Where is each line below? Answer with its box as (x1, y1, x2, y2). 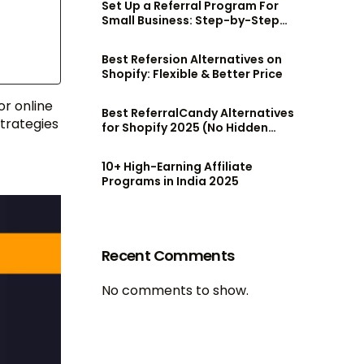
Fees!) (102, 134, 138, 151)
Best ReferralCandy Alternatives (102, 105, 294, 122)
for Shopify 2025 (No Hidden (102, 119, 268, 136)
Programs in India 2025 (102, 173, 239, 190)
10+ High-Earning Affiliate (102, 158, 253, 175)
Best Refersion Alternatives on (102, 51, 282, 68)
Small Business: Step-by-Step (102, 12, 279, 29)
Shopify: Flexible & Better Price (102, 66, 283, 83)
